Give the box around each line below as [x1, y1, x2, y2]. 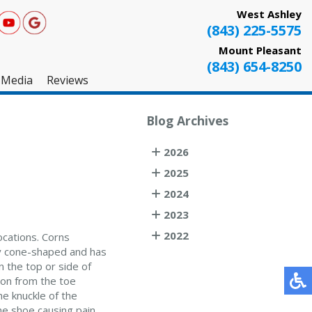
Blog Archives [146, 112, 229, 129]
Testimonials [49, 153, 118, 169]
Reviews [46, 72, 88, 88]
